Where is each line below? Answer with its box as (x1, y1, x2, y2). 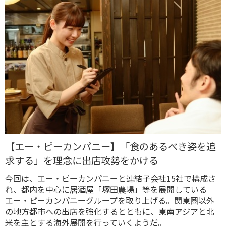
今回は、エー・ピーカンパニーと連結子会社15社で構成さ (5, 172, 216, 185)
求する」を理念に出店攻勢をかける (5, 153, 158, 168)
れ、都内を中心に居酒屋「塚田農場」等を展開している (5, 183, 207, 196)
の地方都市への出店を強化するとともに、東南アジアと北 (5, 205, 214, 218)
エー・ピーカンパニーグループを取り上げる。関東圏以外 (5, 194, 214, 207)
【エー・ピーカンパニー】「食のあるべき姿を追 (5, 139, 216, 154)
